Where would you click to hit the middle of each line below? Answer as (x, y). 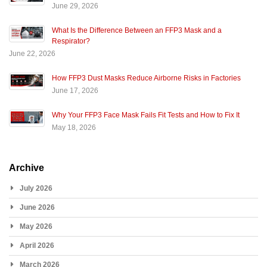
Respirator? (71, 41)
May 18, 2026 (74, 127)
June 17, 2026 (75, 90)
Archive (27, 167)
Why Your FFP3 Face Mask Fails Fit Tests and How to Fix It (146, 115)
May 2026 (36, 226)
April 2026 (37, 245)
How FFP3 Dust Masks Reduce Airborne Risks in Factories (146, 78)
